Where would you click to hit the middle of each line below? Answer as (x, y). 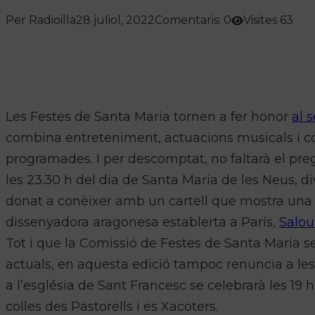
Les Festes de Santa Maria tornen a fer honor (149, 117)
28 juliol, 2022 (115, 20)
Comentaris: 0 (193, 20)
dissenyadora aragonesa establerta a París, (142, 223)
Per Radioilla (41, 20)
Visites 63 (268, 20)
